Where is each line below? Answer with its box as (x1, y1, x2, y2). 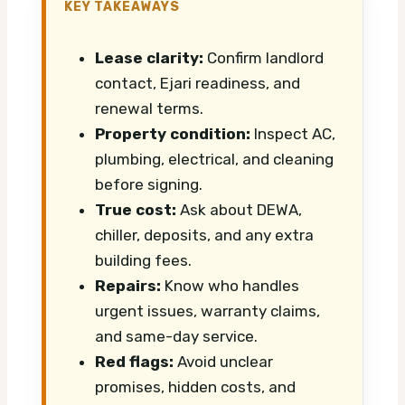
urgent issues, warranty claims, (95, 302, 320, 321)
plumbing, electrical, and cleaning (95, 150, 334, 169)
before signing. (95, 175, 202, 194)
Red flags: (95, 353, 174, 372)
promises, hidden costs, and (95, 378, 296, 397)
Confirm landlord (203, 49, 324, 68)
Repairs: (95, 277, 161, 296)
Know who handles (161, 277, 299, 296)
